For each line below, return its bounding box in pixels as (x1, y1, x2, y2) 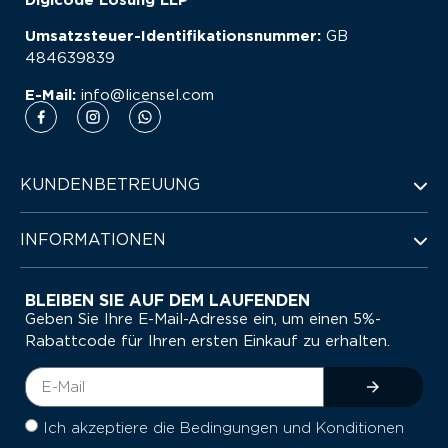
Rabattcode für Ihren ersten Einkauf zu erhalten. (25, 334, 390, 349)
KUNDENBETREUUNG (20, 177, 200, 193)
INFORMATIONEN (20, 232, 166, 248)
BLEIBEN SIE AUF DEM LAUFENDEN (25, 293, 310, 309)
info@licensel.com (76, 87, 214, 103)
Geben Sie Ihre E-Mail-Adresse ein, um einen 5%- (25, 312, 381, 327)
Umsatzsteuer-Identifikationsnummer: (25, 29, 326, 45)
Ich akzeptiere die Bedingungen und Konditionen (43, 421, 404, 437)
